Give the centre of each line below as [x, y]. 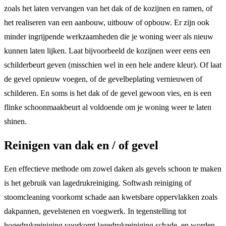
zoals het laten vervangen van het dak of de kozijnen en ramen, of [108, 8]
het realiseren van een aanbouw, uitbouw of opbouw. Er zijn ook [107, 22]
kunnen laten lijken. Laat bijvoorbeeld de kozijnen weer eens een [107, 50]
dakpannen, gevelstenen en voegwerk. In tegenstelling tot [95, 211]
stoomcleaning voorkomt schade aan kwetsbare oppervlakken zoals [111, 197]
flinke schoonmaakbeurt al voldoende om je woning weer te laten [108, 107]
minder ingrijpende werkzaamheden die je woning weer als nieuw [109, 36]
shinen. [16, 121]
